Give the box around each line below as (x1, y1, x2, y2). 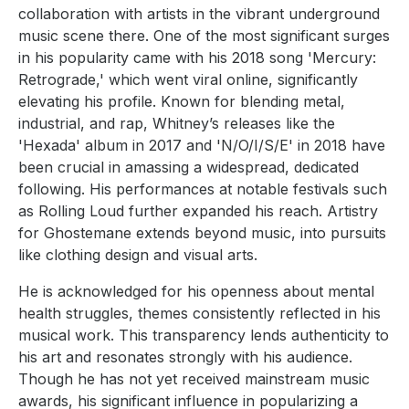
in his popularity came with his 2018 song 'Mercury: (18, 47, 376, 67)
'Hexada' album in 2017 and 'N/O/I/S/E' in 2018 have (18, 135, 385, 154)
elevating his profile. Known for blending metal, (18, 91, 345, 110)
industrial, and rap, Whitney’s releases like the (18, 113, 335, 132)
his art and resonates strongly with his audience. (18, 347, 352, 366)
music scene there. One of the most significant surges (18, 26, 390, 45)
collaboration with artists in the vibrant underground (18, 4, 380, 23)
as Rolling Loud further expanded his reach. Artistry (18, 201, 378, 220)
